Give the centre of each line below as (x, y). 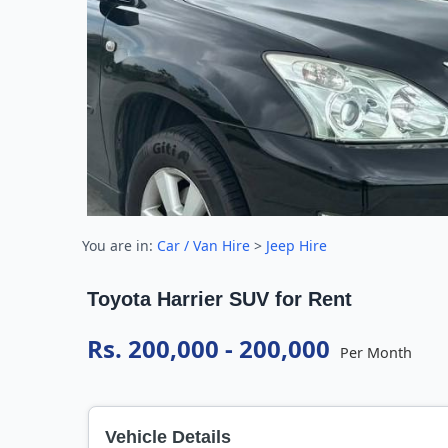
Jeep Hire (296, 245)
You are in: (119, 245)
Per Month (376, 352)
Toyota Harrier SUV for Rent (219, 299)
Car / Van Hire (203, 245)
